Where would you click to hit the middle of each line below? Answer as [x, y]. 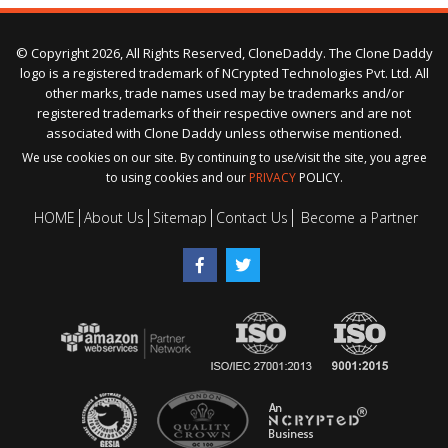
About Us [114, 217]
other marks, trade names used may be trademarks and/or [224, 92]
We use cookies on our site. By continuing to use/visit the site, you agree [224, 157]
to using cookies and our [177, 177]
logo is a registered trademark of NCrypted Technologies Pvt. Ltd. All [224, 72]
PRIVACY [272, 177]
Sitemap [180, 217]
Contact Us [252, 217]
